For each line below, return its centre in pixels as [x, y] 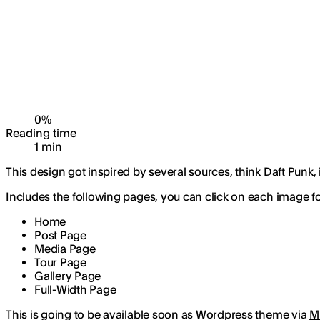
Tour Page [60, 262]
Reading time [41, 133]
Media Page [65, 249]
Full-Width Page [75, 289]
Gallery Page [68, 276]
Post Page [60, 235]
